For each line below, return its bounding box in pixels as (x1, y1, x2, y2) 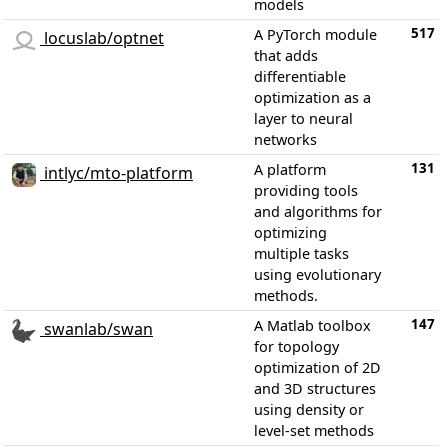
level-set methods (254, 421, 374, 440)
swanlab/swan (40, 318, 153, 341)
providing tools (254, 181, 358, 200)
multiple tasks (254, 244, 349, 263)
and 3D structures (254, 379, 376, 398)
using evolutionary (254, 265, 381, 284)
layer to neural (254, 109, 353, 128)
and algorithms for (254, 202, 382, 221)
